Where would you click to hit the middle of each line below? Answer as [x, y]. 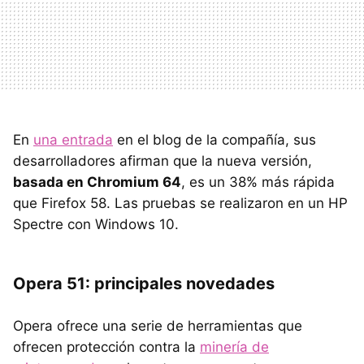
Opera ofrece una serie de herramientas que [158, 326]
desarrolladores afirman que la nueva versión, [162, 161]
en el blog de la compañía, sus [214, 140]
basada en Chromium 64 [97, 182]
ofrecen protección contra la [106, 347]
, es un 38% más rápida [258, 182]
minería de [234, 347]
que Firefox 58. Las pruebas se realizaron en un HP [180, 203]
